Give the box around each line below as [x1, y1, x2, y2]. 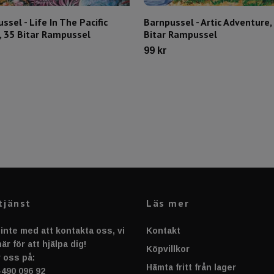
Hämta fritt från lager [146, 262, 236, 272]
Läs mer [146, 196, 190, 209]
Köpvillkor [146, 243, 190, 254]
